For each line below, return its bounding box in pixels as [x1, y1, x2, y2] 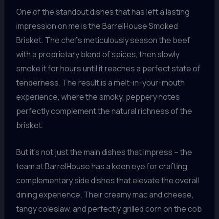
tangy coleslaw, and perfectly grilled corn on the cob [16, 203, 202, 214]
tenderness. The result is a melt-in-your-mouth [16, 77, 185, 88]
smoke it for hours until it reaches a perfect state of [16, 63, 200, 74]
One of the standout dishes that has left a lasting [16, 6, 190, 18]
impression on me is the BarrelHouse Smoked [16, 21, 178, 32]
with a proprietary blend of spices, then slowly [16, 49, 179, 60]
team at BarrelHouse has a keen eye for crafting [16, 160, 187, 172]
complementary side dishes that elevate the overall [16, 175, 199, 186]
